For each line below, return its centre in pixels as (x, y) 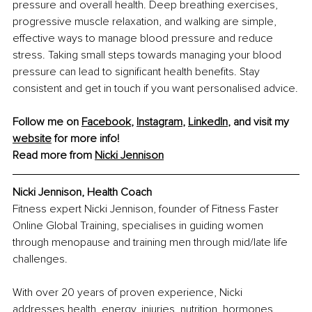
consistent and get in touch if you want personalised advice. (155, 89)
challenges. (40, 259)
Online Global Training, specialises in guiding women (139, 226)
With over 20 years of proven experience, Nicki (129, 293)
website (32, 139)
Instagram (159, 122)
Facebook (106, 122)
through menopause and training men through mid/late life (151, 243)
